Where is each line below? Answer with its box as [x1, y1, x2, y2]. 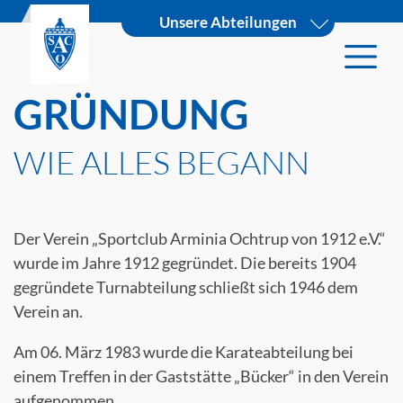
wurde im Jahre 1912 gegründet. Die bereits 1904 [13, 253, 356, 273]
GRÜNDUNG [13, 90, 249, 139]
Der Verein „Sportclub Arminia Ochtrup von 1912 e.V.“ [13, 228, 386, 248]
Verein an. [13, 301, 83, 321]
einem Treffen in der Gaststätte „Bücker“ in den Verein [13, 366, 389, 386]
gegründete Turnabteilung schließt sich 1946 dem [13, 277, 358, 297]
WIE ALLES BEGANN [13, 142, 309, 182]
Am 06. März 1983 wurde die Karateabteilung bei [13, 342, 354, 362]
